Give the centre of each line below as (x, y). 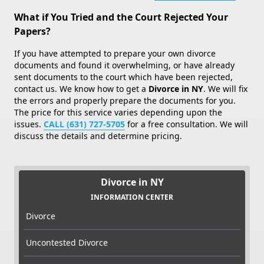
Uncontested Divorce (67, 243)
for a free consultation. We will (187, 124)
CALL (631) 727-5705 (84, 124)
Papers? (32, 32)
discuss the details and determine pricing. (98, 136)
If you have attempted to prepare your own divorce (115, 54)
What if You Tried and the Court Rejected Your (121, 17)
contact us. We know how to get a (80, 89)
